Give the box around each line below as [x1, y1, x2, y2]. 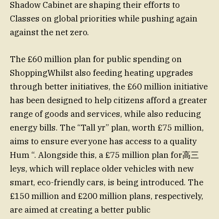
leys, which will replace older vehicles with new [10, 163, 194, 174]
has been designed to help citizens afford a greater [10, 94, 207, 106]
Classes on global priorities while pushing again [10, 13, 197, 24]
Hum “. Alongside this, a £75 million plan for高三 [10, 149, 199, 160]
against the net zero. [10, 27, 89, 38]
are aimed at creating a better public [10, 204, 151, 215]
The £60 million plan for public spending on [10, 53, 182, 65]
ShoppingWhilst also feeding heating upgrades [10, 67, 193, 78]
